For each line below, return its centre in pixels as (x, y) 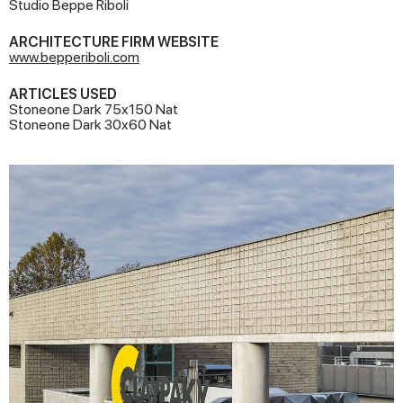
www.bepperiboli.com (74, 57)
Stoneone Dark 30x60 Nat (90, 125)
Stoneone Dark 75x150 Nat (94, 109)
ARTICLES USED (63, 94)
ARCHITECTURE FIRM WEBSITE (114, 42)
